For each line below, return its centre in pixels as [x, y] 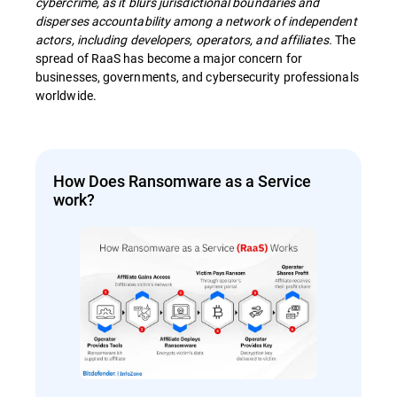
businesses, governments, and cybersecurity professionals [197, 77]
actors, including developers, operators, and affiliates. [185, 39]
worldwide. [66, 95]
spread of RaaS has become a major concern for [169, 58]
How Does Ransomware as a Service [182, 181]
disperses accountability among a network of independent [196, 21]
